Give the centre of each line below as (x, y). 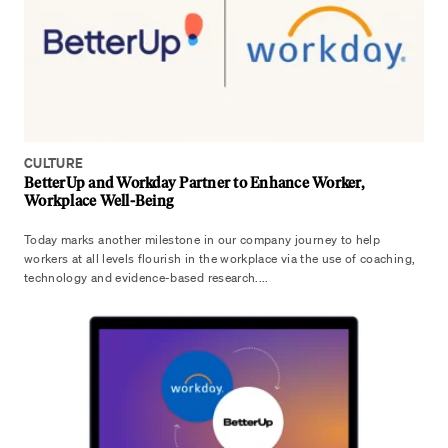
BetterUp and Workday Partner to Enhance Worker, (194, 183)
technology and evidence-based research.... (146, 277)
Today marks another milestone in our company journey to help (202, 239)
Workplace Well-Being (98, 201)
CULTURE (54, 163)
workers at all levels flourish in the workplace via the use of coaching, (220, 258)
